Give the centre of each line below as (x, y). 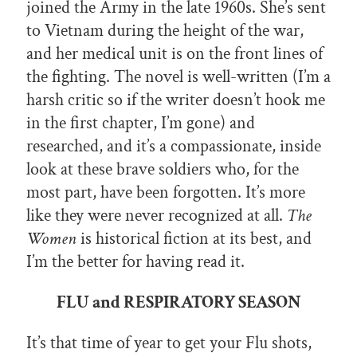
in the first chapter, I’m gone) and (141, 124)
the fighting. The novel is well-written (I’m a (178, 77)
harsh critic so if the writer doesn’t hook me (176, 100)
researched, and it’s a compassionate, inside (174, 147)
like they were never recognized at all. (157, 216)
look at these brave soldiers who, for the (163, 170)
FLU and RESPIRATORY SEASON (178, 303)
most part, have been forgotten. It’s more (166, 193)
